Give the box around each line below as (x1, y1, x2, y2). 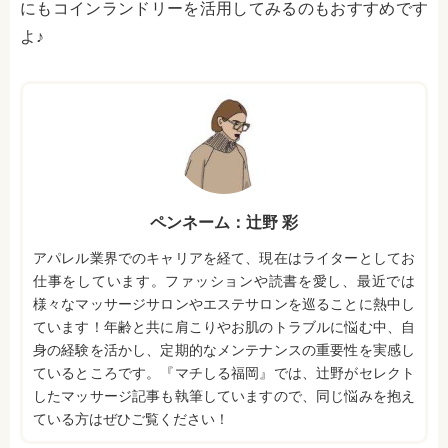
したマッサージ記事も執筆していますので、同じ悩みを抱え (33, 388, 415, 405)
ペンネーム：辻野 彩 (150, 213, 298, 233)
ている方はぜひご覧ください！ (33, 411, 229, 428)
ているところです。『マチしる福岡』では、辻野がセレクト (33, 365, 415, 382)
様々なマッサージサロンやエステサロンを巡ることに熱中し (33, 296, 415, 313)
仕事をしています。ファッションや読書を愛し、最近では (33, 273, 415, 290)
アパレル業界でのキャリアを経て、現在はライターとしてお (33, 250, 415, 267)
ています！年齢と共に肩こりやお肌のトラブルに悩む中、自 (33, 319, 415, 336)
